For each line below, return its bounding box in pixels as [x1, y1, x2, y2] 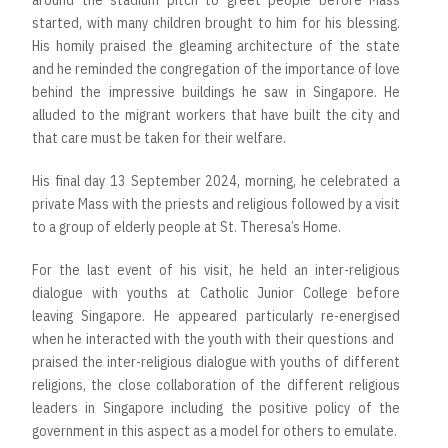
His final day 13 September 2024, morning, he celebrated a [32, 172, 400, 191]
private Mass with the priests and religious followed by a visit [32, 195, 400, 214]
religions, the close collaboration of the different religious [32, 376, 400, 395]
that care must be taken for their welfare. [32, 129, 286, 148]
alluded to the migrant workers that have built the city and [32, 106, 400, 125]
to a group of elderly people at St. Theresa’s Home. [32, 218, 341, 237]
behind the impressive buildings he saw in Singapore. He [32, 83, 400, 102]
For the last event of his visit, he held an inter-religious [32, 261, 400, 280]
